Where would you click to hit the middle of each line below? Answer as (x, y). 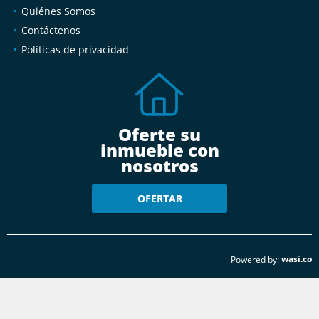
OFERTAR (159, 199)
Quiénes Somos (58, 11)
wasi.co (297, 258)
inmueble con (159, 150)
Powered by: (255, 259)
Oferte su (159, 134)
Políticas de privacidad (75, 49)
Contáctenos (51, 30)
